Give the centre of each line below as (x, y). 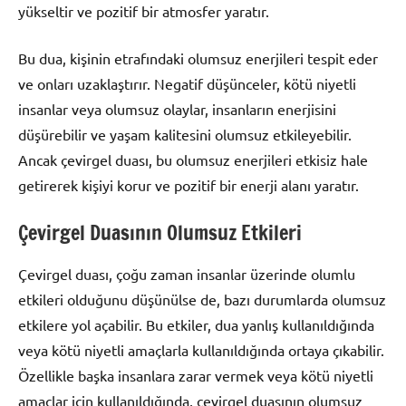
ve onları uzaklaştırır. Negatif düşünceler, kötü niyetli (187, 83)
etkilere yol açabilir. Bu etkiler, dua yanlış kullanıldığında (196, 325)
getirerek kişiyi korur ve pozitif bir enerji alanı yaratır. (188, 184)
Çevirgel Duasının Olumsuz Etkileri (160, 232)
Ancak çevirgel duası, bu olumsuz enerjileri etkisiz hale (193, 159)
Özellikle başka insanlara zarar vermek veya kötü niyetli (196, 376)
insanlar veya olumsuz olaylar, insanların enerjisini (177, 108)
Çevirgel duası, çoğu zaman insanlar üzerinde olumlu (187, 274)
